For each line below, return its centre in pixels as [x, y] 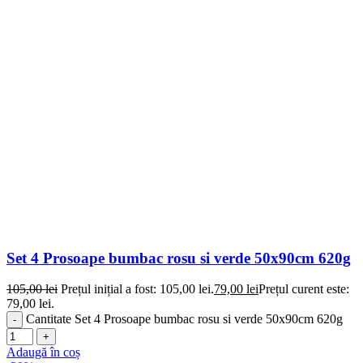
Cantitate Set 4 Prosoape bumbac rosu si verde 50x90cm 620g [184, 319]
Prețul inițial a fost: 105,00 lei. [137, 289]
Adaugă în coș [43, 352]
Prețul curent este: [304, 289]
